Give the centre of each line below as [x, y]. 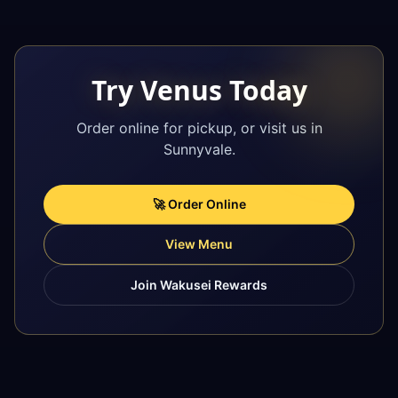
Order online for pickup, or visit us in [199, 128]
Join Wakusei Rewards [199, 285]
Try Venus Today [199, 90]
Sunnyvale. [199, 149]
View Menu [199, 244]
